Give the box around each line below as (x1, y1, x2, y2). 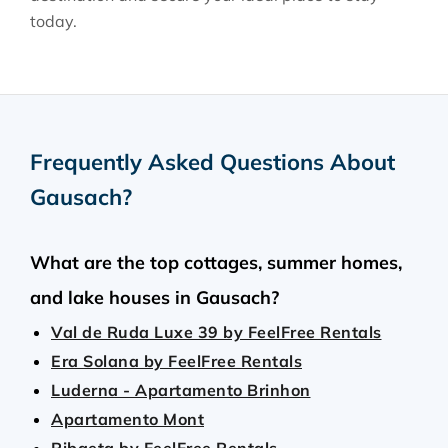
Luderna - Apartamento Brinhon (51, 380, 311, 400)
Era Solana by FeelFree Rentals (51, 351, 302, 371)
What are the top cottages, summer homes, (30, 251, 402, 274)
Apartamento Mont (51, 409, 204, 429)
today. (30, 11, 77, 31)
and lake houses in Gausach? (30, 286, 279, 309)
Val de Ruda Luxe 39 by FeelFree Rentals (51, 322, 382, 342)
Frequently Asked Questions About (30, 148, 395, 176)
